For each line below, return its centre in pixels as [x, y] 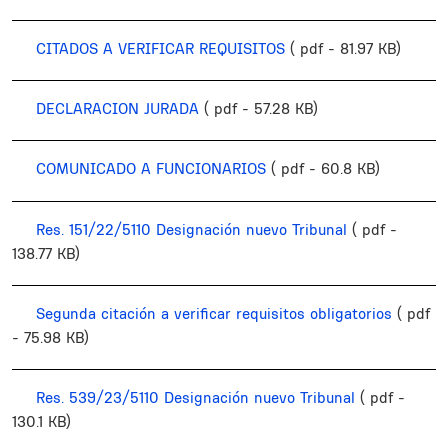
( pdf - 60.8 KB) [325, 169]
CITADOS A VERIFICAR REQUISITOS [160, 49]
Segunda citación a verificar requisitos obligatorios [214, 313]
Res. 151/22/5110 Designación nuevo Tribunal [191, 229]
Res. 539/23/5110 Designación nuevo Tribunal [195, 397]
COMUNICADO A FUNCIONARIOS [151, 169]
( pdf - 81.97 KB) [345, 49]
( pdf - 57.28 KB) [261, 109]
